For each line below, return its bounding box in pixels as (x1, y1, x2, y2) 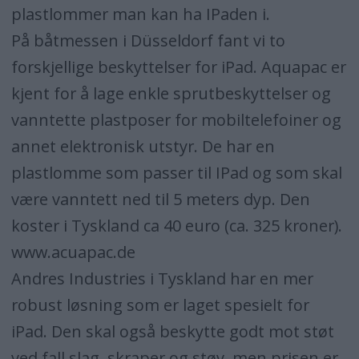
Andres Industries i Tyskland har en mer (10, 268, 313, 290)
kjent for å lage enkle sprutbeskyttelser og (10, 83, 331, 105)
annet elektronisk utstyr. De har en (10, 135, 275, 158)
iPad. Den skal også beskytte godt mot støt (10, 321, 334, 343)
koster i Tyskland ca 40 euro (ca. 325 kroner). (10, 215, 342, 237)
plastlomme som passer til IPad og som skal (10, 162, 342, 184)
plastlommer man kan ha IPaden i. (10, 3, 270, 26)
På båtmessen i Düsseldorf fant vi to (10, 30, 285, 52)
